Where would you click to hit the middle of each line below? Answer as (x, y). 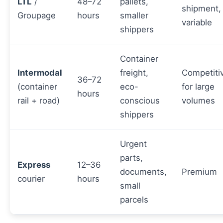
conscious (140, 101)
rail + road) (39, 101)
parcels (134, 200)
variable (197, 23)
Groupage (37, 16)
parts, (131, 158)
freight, (134, 73)
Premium (199, 172)
